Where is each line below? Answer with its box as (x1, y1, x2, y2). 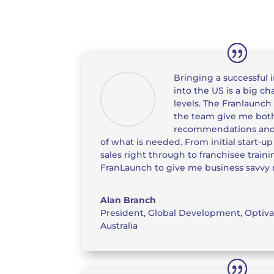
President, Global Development (100, 207, 241, 219)
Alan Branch (100, 194, 157, 206)
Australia (100, 220, 138, 232)
